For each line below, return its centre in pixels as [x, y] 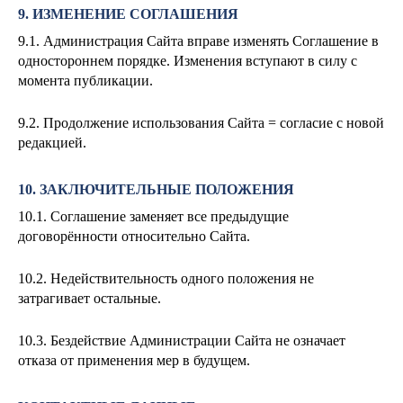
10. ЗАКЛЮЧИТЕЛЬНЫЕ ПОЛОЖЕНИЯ [156, 189]
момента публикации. [85, 80]
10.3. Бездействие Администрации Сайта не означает [182, 340]
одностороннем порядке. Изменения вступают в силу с [188, 60]
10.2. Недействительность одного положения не [166, 278]
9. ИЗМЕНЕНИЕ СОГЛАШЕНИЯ [128, 14]
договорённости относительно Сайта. [134, 236]
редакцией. [52, 142]
